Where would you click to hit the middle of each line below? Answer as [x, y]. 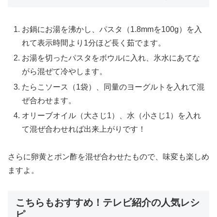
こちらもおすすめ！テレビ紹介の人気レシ [108, 203]
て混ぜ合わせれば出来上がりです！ [84, 129]
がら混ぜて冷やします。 [65, 72]
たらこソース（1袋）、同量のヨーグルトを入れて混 [113, 87]
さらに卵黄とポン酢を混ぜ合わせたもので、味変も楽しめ [108, 156]
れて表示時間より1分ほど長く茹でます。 [94, 43]
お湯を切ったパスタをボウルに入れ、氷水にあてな [111, 58]
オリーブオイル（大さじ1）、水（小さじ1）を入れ [112, 115]
